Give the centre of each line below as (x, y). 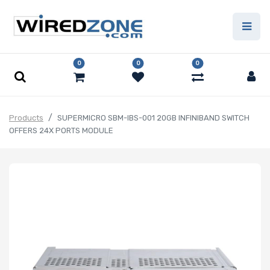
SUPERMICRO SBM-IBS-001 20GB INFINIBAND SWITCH (153, 118)
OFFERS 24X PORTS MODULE (61, 131)
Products (26, 118)
